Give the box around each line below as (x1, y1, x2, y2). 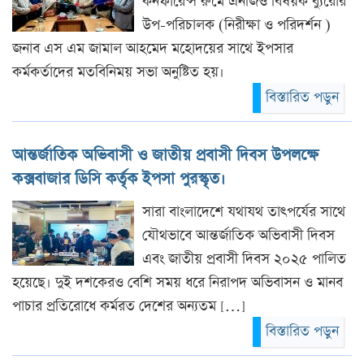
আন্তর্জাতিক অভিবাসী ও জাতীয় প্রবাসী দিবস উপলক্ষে (12, 144, 318, 167)
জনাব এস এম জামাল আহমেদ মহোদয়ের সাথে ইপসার (12, 38, 293, 58)
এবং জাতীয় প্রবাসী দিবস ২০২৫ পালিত (142, 249, 346, 269)
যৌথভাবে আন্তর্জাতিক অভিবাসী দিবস (142, 225, 335, 245)
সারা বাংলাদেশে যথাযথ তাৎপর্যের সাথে (142, 201, 345, 222)
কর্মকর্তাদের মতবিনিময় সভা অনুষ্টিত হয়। (12, 62, 224, 82)
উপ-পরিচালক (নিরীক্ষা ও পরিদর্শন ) (142, 15, 331, 35)
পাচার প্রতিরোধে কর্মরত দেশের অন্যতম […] (12, 296, 245, 316)
